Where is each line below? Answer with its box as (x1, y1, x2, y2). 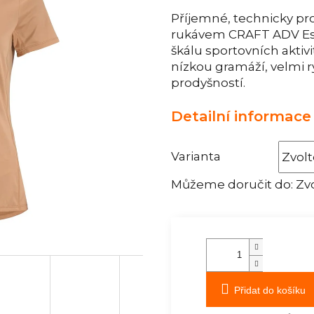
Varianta (171, 149, 221, 163)
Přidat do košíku (234, 284, 306, 296)
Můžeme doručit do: (171, 177, 293, 191)
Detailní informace (171, 107, 311, 125)
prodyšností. (171, 76, 245, 90)
